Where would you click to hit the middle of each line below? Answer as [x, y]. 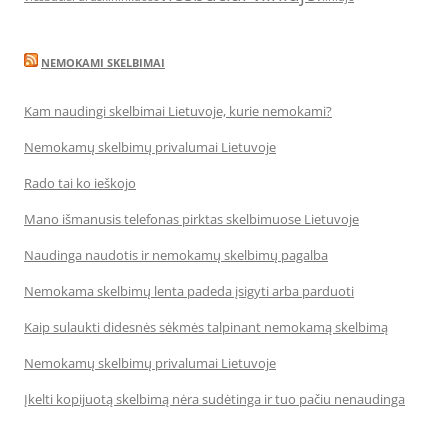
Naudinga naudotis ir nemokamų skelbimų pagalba [176, 255]
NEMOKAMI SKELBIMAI [103, 62]
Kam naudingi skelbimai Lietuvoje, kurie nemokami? [178, 111]
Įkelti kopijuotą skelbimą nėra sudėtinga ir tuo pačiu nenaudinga [214, 399]
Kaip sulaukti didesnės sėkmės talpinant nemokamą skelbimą [206, 327]
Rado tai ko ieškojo [80, 183]
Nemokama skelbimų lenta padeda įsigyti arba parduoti [189, 291]
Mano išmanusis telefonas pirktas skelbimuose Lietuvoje [191, 219]
